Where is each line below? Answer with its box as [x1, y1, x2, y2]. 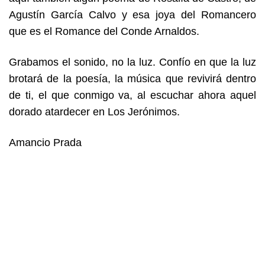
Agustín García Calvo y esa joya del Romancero [9, 9, 256, 21]
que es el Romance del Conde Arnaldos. [9, 25, 199, 37]
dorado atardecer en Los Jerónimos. [9, 106, 180, 118]
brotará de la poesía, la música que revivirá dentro [9, 73, 256, 85]
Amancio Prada [9, 137, 82, 148]
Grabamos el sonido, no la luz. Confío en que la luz [9, 56, 256, 68]
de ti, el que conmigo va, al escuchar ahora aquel [9, 89, 256, 101]
